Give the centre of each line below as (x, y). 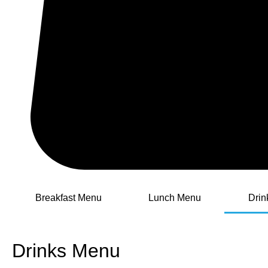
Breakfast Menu (69, 197)
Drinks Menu (66, 250)
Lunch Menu (175, 197)
